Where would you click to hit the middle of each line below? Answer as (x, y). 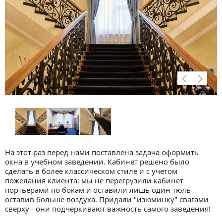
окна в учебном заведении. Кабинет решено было (97, 161)
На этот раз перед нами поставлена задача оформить (102, 152)
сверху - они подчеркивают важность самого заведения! (108, 208)
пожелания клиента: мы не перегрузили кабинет (94, 180)
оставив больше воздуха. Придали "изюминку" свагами (107, 199)
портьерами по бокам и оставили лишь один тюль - (100, 190)
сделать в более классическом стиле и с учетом (91, 171)
